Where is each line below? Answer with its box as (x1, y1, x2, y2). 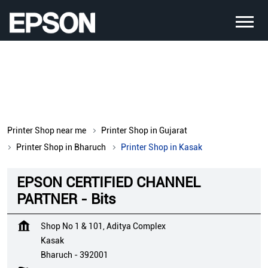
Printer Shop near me (7, 126, 86, 136)
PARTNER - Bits (17, 191, 116, 208)
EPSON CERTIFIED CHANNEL (17, 174, 200, 191)
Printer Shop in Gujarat (101, 126, 187, 136)
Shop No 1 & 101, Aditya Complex (41, 221, 166, 232)
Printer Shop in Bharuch (16, 142, 106, 153)
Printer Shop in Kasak (121, 142, 202, 153)
